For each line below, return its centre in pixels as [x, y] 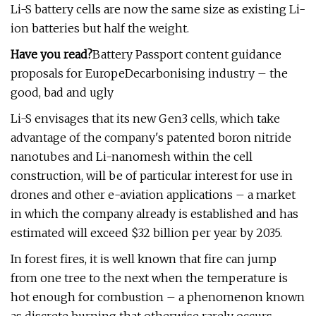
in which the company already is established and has [154, 214]
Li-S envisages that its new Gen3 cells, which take [145, 119]
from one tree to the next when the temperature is [149, 278]
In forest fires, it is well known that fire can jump [144, 259]
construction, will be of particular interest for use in [152, 176]
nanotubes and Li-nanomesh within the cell [132, 157]
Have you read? [51, 54]
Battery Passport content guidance [187, 54]
